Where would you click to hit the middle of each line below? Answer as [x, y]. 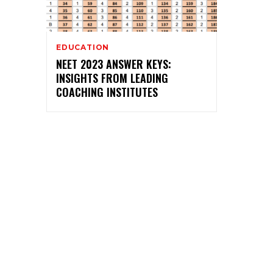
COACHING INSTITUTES [107, 92]
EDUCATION [83, 47]
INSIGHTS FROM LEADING [112, 78]
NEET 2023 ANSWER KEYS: [114, 64]
